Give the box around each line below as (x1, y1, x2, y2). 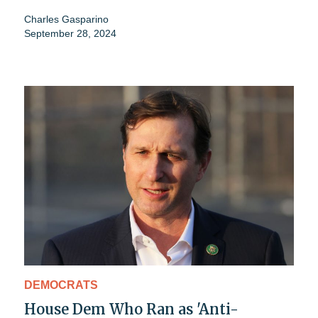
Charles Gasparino (24, 13, 109, 25)
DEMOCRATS (24, 279, 98, 292)
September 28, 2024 (24, 27, 116, 39)
